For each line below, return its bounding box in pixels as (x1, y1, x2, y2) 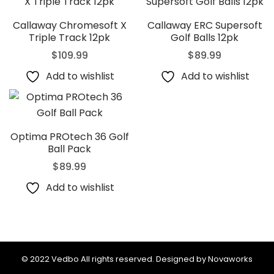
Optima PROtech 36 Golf (10, 130, 129, 144)
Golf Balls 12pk (171, 31, 239, 45)
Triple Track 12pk (29, 31, 110, 45)
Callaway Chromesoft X (12, 18, 127, 33)
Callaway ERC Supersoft (147, 18, 262, 33)
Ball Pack (48, 142, 91, 157)
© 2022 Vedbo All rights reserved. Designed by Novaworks (21, 253, 253, 265)
